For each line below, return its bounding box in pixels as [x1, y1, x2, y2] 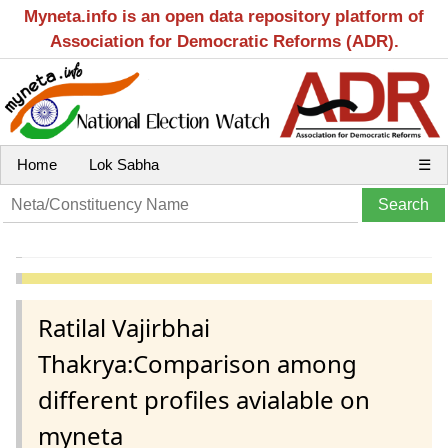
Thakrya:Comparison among [38, 346, 357, 380]
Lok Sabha [89, 156, 159, 173]
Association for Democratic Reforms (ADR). [49, 32, 399, 51]
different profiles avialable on [38, 382, 370, 416]
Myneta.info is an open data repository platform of [24, 7, 424, 26]
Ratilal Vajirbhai [38, 310, 210, 344]
